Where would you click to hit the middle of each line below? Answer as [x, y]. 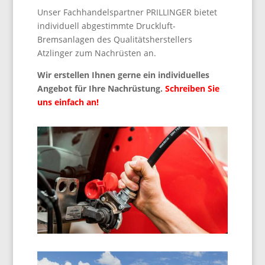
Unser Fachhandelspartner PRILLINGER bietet [127, 12]
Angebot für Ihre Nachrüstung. [101, 88]
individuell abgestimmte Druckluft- [106, 26]
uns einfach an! [68, 102]
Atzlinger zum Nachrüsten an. [96, 53]
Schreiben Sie [192, 88]
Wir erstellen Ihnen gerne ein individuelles [123, 75]
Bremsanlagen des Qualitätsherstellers [114, 39]
